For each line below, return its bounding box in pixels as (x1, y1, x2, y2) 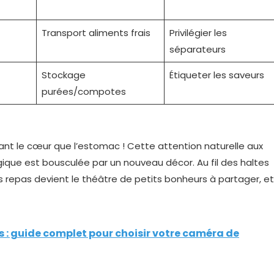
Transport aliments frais (41, 26, 150, 39)
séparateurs (169, 43, 226, 56)
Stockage (41, 68, 86, 81)
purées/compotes (41, 85, 126, 98)
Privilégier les (169, 26, 227, 39)
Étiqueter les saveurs (169, 68, 264, 81)
